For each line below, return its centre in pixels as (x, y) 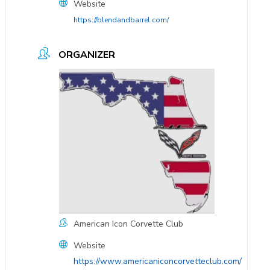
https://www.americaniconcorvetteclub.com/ (157, 261)
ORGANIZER (86, 55)
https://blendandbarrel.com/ (121, 20)
